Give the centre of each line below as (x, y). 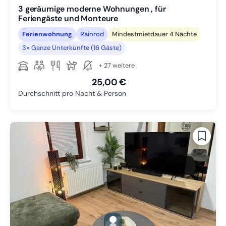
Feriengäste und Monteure (68, 19)
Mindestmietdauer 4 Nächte (154, 34)
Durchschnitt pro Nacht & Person (72, 93)
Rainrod (92, 34)
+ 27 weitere (117, 65)
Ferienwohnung (47, 34)
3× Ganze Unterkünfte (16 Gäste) (72, 48)
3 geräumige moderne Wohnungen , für (92, 9)
